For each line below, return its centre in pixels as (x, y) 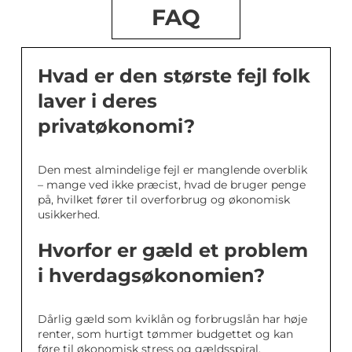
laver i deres (97, 101)
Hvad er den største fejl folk (174, 76)
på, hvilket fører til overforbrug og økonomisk (164, 200)
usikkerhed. (69, 214)
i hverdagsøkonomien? (151, 275)
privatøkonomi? (116, 126)
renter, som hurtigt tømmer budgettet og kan (165, 334)
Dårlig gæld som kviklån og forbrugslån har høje (172, 319)
